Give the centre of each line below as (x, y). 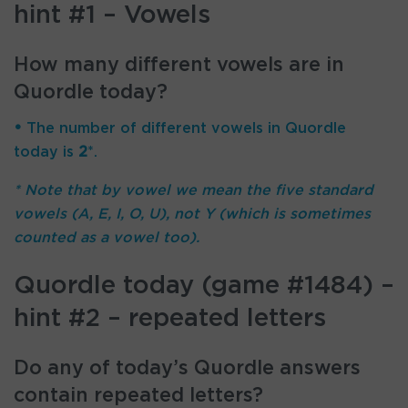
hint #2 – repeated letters (170, 319)
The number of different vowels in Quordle (184, 128)
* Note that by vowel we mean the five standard (194, 190)
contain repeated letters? (138, 396)
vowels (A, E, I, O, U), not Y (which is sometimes (192, 214)
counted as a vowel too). (107, 237)
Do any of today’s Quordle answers (187, 368)
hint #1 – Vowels (112, 15)
